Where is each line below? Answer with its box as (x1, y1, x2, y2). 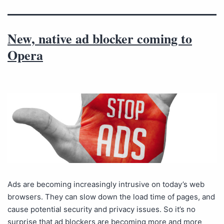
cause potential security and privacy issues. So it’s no (7, 204, 195, 214)
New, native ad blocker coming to (7, 29, 192, 48)
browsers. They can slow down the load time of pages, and (7, 192, 215, 202)
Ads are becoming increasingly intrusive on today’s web (7, 179, 204, 189)
